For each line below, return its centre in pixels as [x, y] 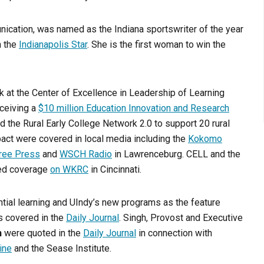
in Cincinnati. [115, 170]
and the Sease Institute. [62, 249]
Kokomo [205, 139]
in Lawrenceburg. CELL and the [176, 154]
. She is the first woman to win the [156, 45]
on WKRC [69, 170]
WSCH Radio [86, 154]
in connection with [174, 233]
